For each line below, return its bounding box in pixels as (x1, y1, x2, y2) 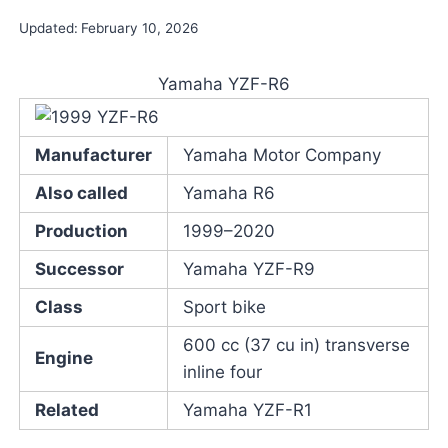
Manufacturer (34, 145, 152, 166)
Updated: (18, 20, 78, 37)
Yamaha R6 (182, 183, 275, 204)
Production (34, 221, 128, 242)
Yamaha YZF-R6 (157, 74, 290, 95)
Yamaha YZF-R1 (182, 400, 312, 421)
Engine (34, 348, 93, 369)
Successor (34, 259, 124, 280)
